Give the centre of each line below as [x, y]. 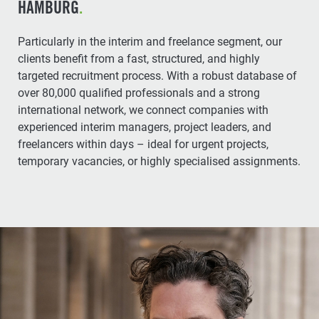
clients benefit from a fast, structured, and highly [85, 59]
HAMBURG [48, 10]
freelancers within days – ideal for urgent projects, [105, 144]
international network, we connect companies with [143, 110]
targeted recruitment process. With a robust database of [157, 76]
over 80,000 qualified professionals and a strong [48, 93]
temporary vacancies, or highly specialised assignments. [159, 161]
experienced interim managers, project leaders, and [145, 127]
